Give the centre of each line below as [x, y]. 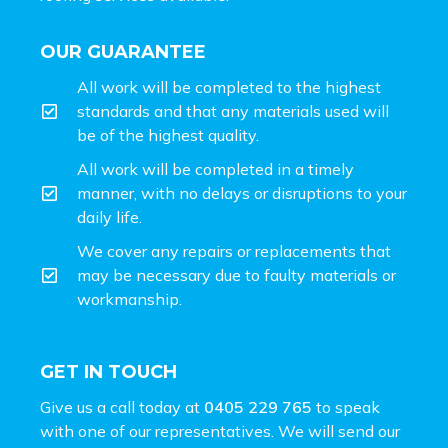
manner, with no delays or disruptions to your [242, 193]
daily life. [110, 217]
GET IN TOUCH [108, 372]
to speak [346, 407]
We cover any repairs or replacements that [234, 251]
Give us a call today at [122, 407]
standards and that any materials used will [233, 111]
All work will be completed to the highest [229, 87]
